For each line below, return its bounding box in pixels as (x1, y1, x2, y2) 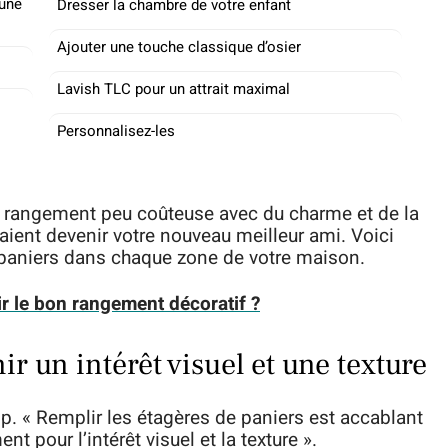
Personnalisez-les (57, 120, 175, 142)
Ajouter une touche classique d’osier (57, 36, 301, 58)
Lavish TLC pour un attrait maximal (57, 78, 290, 100)
